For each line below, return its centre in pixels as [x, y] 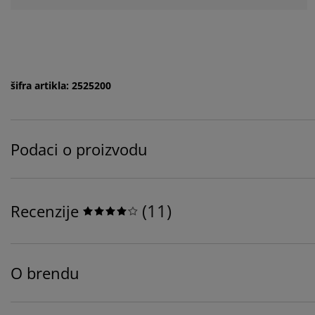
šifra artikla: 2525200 [61, 85]
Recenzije [45, 211]
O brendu [45, 272]
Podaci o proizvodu [79, 149]
